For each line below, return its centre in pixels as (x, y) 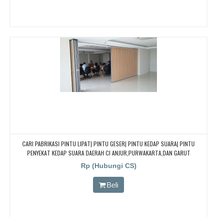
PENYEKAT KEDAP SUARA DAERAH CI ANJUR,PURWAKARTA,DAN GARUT (108, 153)
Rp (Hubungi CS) (108, 165)
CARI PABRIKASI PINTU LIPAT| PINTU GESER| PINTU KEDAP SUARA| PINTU (108, 143)
